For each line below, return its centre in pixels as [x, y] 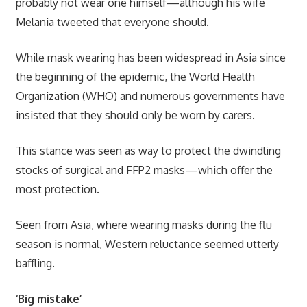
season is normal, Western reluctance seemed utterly [147, 244]
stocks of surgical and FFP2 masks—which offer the [144, 170]
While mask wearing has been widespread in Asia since [150, 57]
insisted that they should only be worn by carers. [135, 115]
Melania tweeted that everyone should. [112, 22]
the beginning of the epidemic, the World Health [135, 76]
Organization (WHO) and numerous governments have [150, 96]
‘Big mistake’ [48, 298]
